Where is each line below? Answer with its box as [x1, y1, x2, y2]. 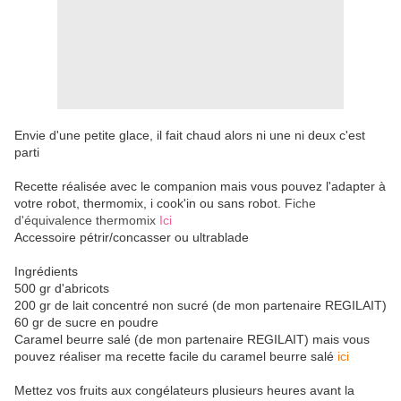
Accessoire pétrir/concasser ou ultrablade [14, 230, 249, 245]
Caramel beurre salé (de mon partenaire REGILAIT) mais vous [14, 332, 370, 347]
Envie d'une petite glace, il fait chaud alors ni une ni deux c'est [14, 128, 365, 143]
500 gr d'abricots [14, 281, 109, 296]
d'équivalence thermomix [14, 213, 159, 228]
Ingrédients [14, 264, 78, 279]
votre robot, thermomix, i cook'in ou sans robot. [14, 196, 285, 211]
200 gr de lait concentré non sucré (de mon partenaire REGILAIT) [14, 298, 387, 313]
